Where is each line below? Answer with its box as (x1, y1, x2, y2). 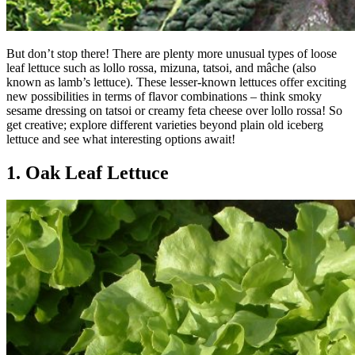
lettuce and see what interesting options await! (6, 132, 235, 146)
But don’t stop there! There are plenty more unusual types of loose (6, 46, 337, 60)
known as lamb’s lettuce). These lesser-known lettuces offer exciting (6, 74, 346, 89)
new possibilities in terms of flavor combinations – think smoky (6, 89, 322, 103)
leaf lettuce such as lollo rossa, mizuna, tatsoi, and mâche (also (6, 60, 316, 74)
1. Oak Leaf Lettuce (6, 162, 169, 183)
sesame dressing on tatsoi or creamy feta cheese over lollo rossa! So (6, 103, 342, 117)
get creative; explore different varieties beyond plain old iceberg (6, 117, 323, 132)
